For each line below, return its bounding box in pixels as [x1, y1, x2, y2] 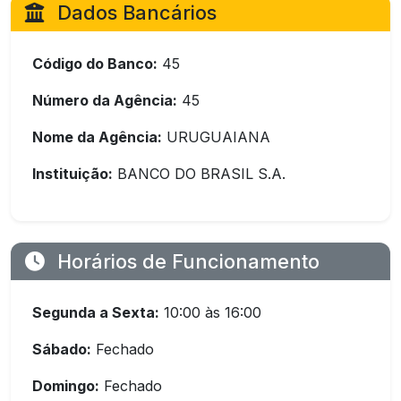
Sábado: [32, 340, 91, 358]
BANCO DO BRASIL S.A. [113, 165, 286, 183]
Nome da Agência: [32, 128, 162, 146]
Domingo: [32, 377, 99, 395]
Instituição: [32, 165, 113, 183]
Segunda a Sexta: [32, 303, 159, 321]
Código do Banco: [32, 55, 158, 73]
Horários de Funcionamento [52, 250, 320, 273]
